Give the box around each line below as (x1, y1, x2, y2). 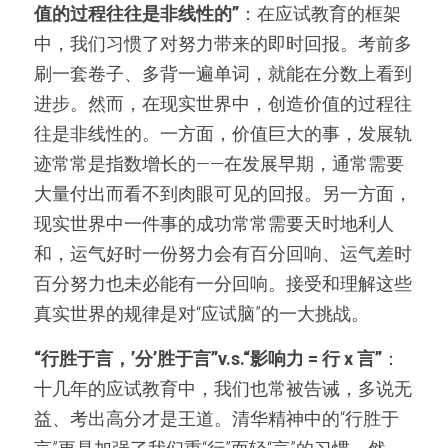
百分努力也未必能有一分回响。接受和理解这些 (34, 273, 412, 294)
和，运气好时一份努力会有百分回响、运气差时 (34, 243, 412, 264)
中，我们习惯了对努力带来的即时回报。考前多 (34, 33, 412, 54)
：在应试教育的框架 (239, 3, 401, 24)
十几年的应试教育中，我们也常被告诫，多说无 (34, 378, 412, 399)
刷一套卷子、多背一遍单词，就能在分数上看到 (34, 63, 412, 84)
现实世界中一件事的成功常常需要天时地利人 (34, 213, 394, 234)
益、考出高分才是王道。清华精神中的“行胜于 (34, 408, 399, 429)
